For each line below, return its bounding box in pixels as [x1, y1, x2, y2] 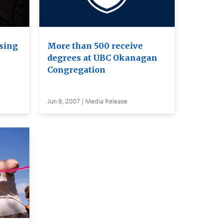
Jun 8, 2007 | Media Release [47, 98, 127, 106]
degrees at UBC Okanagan [47, 53, 157, 63]
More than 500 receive [47, 41, 143, 51]
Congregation [47, 65, 106, 75]
